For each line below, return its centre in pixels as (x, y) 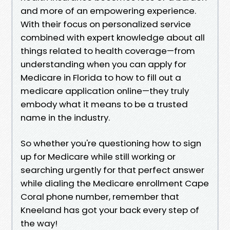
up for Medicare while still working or (98, 156)
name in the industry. (65, 117)
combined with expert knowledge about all (113, 37)
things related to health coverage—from (108, 51)
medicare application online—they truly (105, 91)
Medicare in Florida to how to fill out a (101, 77)
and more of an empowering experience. (108, 11)
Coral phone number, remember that (100, 196)
